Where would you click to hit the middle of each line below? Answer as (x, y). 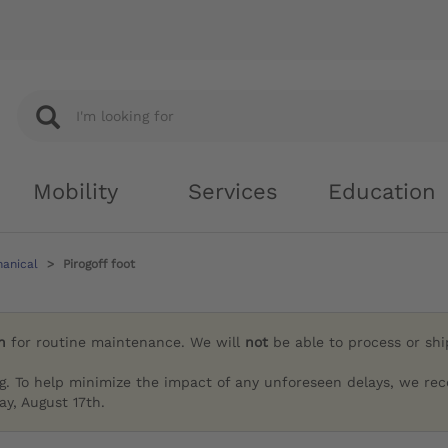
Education (382, 191)
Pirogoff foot (99, 264)
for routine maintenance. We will (126, 342)
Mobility (75, 191)
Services (233, 191)
